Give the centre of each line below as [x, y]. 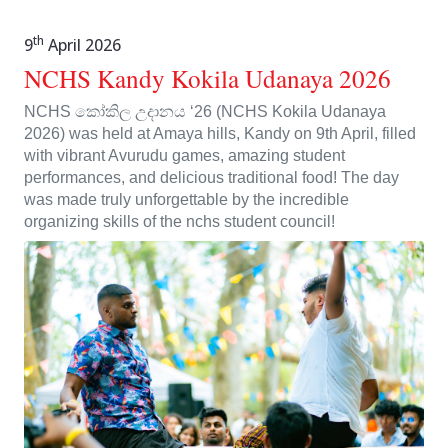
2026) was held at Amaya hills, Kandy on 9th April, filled [220, 134]
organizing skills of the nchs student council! [179, 222]
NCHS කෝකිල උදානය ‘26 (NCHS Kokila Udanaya [205, 112]
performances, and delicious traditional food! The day [211, 178]
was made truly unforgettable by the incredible [186, 200]
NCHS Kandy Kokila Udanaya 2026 [207, 78]
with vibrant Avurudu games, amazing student [184, 156]
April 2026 [82, 45]
